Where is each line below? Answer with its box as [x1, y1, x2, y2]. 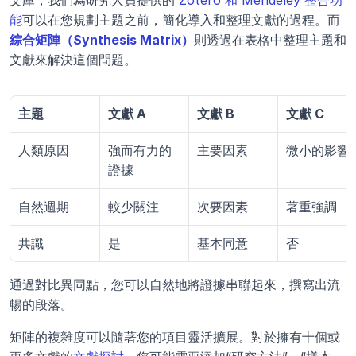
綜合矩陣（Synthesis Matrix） [10, 31, 194, 48]
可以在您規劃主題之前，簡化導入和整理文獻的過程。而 [22, 11, 340, 28]
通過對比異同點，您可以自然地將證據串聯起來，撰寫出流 [10, 276, 340, 292]
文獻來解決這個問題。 [10, 51, 137, 68]
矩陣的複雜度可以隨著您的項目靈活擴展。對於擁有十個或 [10, 328, 340, 345]
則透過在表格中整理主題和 [194, 31, 346, 48]
